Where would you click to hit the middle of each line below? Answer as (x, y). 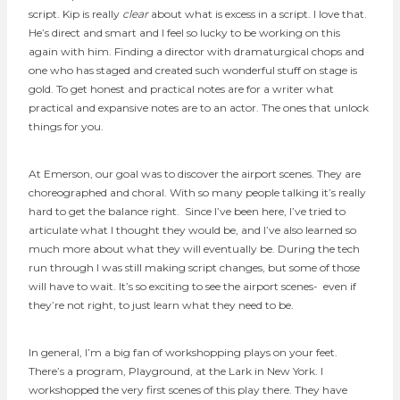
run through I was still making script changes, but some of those (194, 267)
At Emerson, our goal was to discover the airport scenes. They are (195, 173)
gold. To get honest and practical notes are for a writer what (181, 88)
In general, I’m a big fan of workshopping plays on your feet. (183, 352)
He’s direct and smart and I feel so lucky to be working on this (184, 32)
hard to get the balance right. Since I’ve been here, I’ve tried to (187, 211)
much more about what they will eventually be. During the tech (194, 248)
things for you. (66, 126)
